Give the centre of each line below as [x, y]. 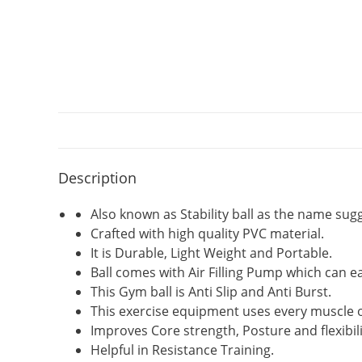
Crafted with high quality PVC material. [207, 233]
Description [97, 177]
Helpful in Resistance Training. [182, 349]
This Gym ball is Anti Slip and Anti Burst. [211, 291]
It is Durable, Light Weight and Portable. [211, 253]
